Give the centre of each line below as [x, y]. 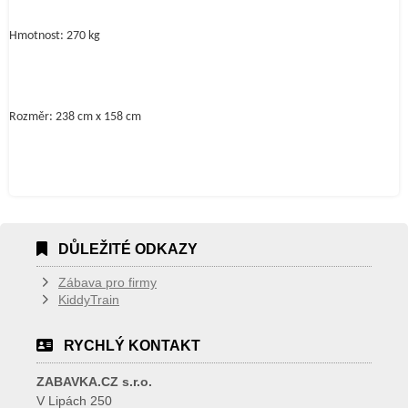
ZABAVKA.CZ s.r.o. [94, 382]
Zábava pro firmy [107, 282]
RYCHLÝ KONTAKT [132, 346]
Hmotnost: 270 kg [55, 36]
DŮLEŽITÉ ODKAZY [128, 249]
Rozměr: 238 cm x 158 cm [75, 117]
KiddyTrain [89, 300]
